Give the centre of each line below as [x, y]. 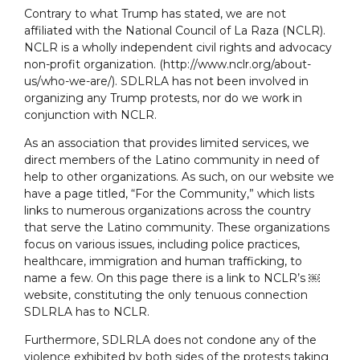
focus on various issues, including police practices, [162, 245]
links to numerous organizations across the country [168, 211]
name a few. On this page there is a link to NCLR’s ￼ [172, 278]
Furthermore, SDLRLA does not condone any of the [170, 340]
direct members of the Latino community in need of [172, 160]
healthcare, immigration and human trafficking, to [163, 262]
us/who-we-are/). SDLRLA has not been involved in [166, 82]
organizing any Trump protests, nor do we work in [163, 98]
